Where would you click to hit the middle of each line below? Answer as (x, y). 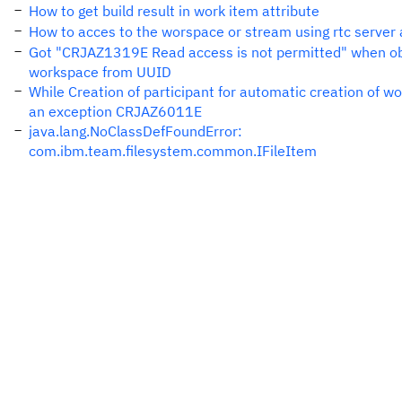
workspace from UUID (100, 72)
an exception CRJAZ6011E (115, 111)
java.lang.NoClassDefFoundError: (135, 131)
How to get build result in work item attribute (174, 11)
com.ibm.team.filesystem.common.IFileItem (173, 151)
